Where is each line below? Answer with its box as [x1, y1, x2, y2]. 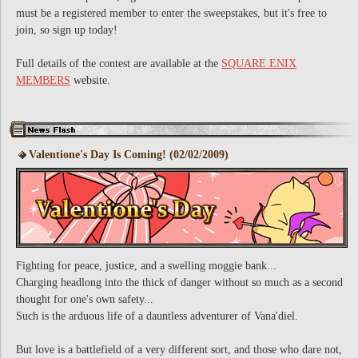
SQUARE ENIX [221, 58, 296, 70]
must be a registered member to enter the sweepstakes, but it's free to [16, 7, 327, 19]
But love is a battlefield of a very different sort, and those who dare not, [16, 344, 342, 356]
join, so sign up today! [16, 24, 117, 36]
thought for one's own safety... [16, 293, 153, 305]
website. [70, 74, 110, 86]
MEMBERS [16, 74, 70, 86]
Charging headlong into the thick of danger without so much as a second [16, 276, 343, 288]
